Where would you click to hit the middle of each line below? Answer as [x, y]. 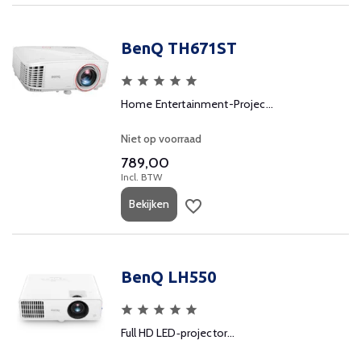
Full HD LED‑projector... [178, 333]
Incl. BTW [141, 177]
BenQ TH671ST [179, 48]
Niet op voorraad [161, 139]
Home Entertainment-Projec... [197, 104]
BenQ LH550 [168, 277]
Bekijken [149, 204]
